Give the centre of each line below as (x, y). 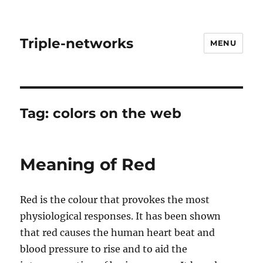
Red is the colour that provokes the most (115, 200)
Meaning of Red (88, 164)
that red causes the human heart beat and (118, 232)
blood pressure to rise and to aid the (104, 249)
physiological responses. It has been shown (121, 216)
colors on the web (117, 113)
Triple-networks (77, 43)
